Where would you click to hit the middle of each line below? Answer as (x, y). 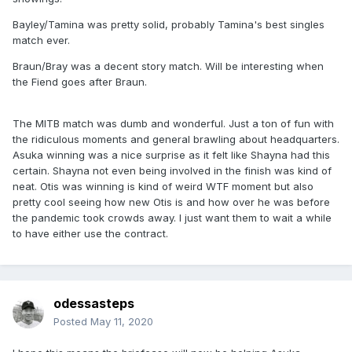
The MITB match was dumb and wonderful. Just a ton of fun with (173, 124)
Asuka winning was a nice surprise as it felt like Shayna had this (171, 155)
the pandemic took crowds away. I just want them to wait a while (172, 218)
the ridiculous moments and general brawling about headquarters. (176, 139)
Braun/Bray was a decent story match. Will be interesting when (168, 66)
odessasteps (94, 304)
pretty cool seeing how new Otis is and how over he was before (171, 202)
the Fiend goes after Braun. (80, 82)
